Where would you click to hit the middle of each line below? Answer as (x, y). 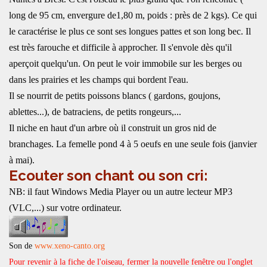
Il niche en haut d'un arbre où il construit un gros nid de (113, 128)
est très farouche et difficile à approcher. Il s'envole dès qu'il (120, 47)
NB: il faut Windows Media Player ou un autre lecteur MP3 (121, 192)
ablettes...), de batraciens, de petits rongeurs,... (95, 112)
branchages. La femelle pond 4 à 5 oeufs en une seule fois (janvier (133, 144)
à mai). (22, 160)
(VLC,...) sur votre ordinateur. (65, 208)
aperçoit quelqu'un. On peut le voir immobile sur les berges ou (125, 63)
